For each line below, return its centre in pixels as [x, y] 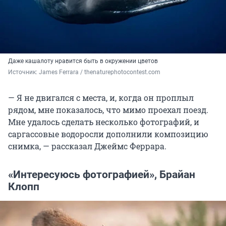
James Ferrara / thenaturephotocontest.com [100, 72]
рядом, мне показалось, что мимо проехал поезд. [108, 110]
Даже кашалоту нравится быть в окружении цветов [83, 61]
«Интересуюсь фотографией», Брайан [102, 175]
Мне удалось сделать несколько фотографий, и [104, 122]
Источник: [23, 72]
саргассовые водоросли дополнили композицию [108, 134]
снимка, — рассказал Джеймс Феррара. [87, 146]
